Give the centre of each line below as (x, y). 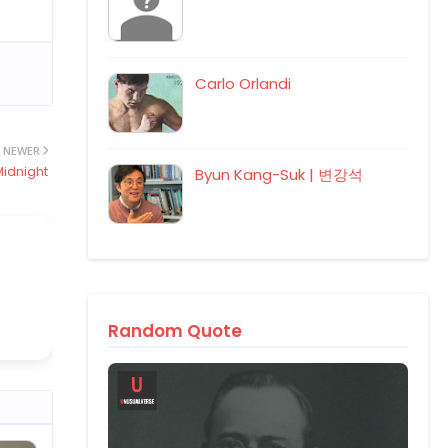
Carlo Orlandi (243, 83)
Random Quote (175, 331)
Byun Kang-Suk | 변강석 (279, 174)
